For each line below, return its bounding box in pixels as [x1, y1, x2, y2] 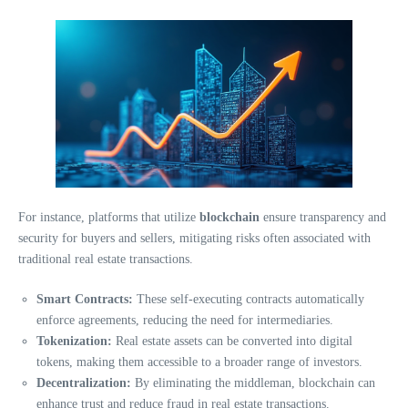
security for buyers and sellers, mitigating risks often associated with [18, 230, 371, 245]
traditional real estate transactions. [18, 251, 193, 266]
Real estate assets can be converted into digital [112, 333, 352, 348]
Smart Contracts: [36, 291, 133, 306]
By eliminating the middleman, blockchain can [131, 375, 375, 390]
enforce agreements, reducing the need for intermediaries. [36, 312, 333, 327]
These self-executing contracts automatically [133, 291, 364, 306]
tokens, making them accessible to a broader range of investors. [36, 354, 362, 369]
